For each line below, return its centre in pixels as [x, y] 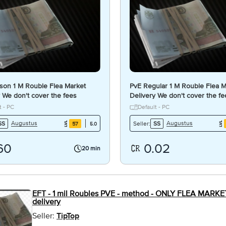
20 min [91, 149]
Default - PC [153, 107]
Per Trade [145, 105]
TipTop [68, 216]
